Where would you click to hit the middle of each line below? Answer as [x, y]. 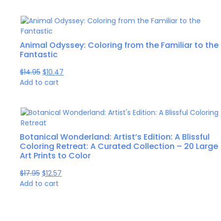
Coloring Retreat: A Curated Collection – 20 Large [119, 147]
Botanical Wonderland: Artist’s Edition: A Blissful [115, 137]
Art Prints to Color [55, 156]
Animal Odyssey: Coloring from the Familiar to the [119, 45]
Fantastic [39, 55]
